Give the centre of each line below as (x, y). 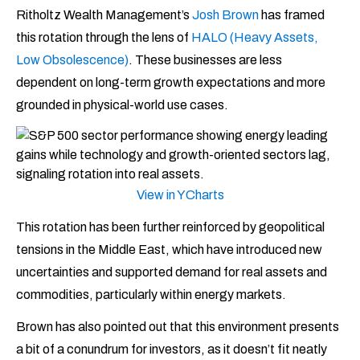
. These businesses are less (205, 60)
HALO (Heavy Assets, (255, 38)
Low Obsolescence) (72, 60)
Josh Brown (225, 15)
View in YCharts (180, 195)
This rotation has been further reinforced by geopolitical (170, 227)
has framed (292, 15)
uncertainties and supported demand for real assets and (172, 272)
